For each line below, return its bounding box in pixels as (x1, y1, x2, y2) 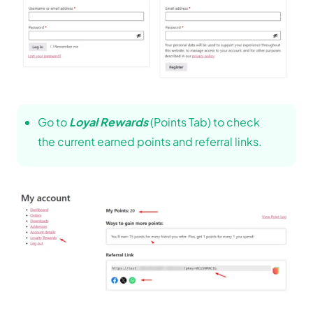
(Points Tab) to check (148, 115, 260, 130)
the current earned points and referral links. (38, 134, 262, 150)
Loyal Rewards (69, 115, 148, 130)
